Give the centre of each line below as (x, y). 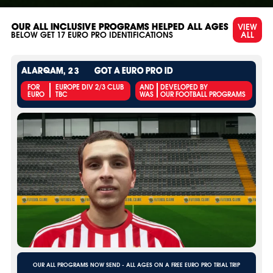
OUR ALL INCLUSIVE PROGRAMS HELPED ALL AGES (119, 26)
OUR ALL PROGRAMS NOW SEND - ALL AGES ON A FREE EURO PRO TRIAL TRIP (136, 264)
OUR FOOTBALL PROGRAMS (203, 94)
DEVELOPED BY (184, 87)
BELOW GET (34, 34)
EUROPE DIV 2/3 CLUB (90, 87)
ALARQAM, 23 (50, 71)
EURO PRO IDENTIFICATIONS (119, 34)
